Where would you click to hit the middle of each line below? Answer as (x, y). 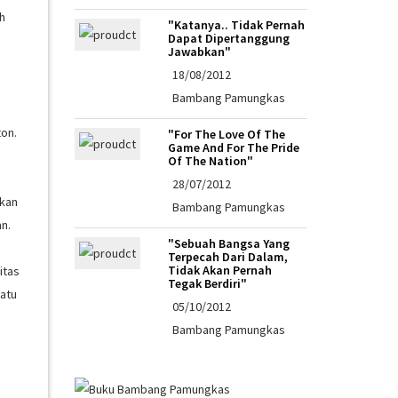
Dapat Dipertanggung (228, 38)
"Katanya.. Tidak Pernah (236, 24)
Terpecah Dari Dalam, (227, 256)
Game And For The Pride (233, 147)
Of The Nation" (210, 160)
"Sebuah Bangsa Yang (228, 243)
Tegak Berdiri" (207, 283)
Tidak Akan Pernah (219, 270)
